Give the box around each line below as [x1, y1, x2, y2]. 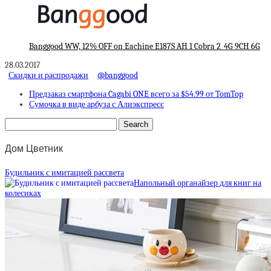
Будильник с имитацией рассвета [5, 167, 124, 178]
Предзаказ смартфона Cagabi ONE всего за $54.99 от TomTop [29, 89, 243, 100]
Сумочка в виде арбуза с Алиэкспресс [29, 99, 164, 110]
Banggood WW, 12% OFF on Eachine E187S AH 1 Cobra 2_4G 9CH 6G [29, 41, 260, 52]
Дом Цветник [5, 143, 63, 154]
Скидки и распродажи [8, 70, 88, 81]
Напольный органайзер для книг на [134, 177, 261, 188]
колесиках [5, 188, 41, 198]
